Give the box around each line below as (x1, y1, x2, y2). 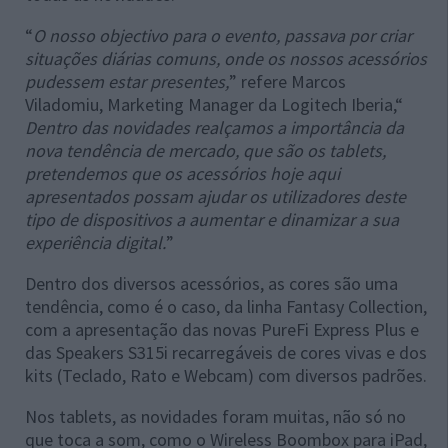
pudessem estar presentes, (25, 70, 229, 94)
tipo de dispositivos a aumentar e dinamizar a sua (25, 208, 399, 232)
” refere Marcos (229, 70, 346, 94)
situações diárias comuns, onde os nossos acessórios (25, 47, 427, 71)
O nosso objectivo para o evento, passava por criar (33, 24, 412, 48)
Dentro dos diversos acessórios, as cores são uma (25, 272, 398, 296)
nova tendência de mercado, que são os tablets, (25, 139, 386, 163)
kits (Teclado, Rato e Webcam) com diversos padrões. (25, 364, 427, 388)
